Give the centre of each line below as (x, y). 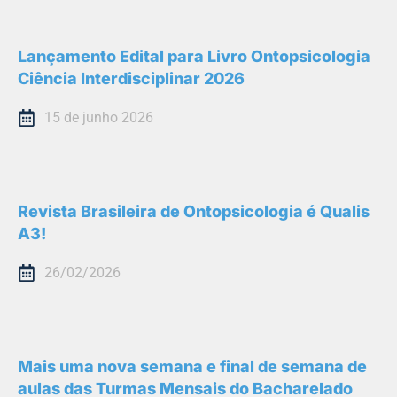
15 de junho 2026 (99, 118)
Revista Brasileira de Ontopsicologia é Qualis (194, 212)
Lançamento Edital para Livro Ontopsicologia (194, 57)
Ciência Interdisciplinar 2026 (131, 79)
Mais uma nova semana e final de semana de (192, 367)
